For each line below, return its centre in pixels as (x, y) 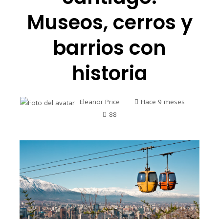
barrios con (109, 48)
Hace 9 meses (163, 102)
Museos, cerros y (109, 23)
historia (109, 74)
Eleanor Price (99, 102)
